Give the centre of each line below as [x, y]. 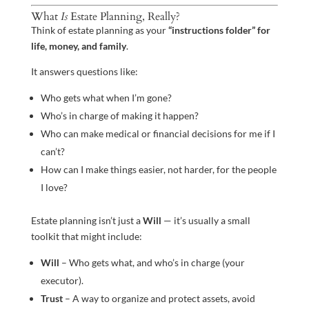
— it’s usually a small [206, 221]
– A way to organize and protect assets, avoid [159, 299]
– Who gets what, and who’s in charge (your [152, 263]
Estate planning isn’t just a [87, 221]
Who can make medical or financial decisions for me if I [158, 134]
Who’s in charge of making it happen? [119, 116]
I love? [54, 188]
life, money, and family [78, 46]
